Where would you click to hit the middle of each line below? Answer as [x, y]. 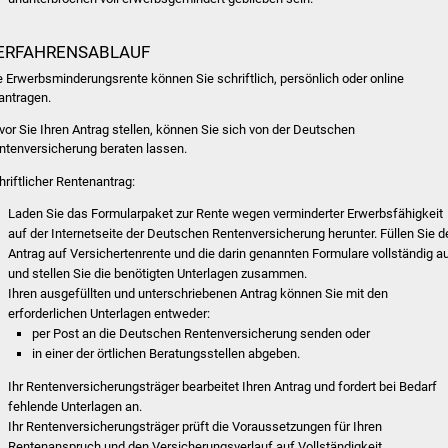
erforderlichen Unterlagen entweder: [109, 313]
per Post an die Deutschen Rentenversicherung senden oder [201, 333]
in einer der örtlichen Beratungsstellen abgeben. [166, 353]
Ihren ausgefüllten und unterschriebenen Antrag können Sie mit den [198, 293]
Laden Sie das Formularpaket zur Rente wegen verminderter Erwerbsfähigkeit [226, 213]
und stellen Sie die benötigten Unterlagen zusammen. [158, 273]
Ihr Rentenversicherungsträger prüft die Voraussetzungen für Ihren [195, 427]
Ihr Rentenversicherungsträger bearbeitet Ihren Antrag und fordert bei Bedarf [223, 387]
